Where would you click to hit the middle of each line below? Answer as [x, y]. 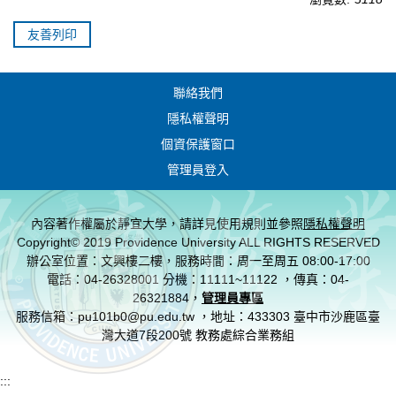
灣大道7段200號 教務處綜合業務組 [198, 335]
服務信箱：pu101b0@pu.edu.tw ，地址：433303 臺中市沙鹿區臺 [198, 316]
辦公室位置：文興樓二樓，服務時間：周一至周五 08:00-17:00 [198, 260]
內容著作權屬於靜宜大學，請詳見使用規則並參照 [167, 223]
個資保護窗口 [198, 144]
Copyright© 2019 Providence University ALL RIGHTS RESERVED [198, 242]
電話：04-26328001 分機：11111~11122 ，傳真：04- [198, 279]
